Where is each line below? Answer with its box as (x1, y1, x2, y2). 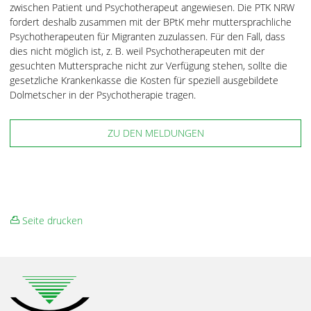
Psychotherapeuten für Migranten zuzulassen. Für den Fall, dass (10, 30, 285, 43)
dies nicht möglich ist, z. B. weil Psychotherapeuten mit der (10, 44, 264, 58)
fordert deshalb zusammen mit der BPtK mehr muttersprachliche (10, 15, 292, 28)
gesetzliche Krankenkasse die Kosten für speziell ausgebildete (10, 74, 278, 87)
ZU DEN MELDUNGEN (107, 126, 204, 140)
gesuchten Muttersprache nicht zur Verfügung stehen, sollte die (10, 59, 287, 72)
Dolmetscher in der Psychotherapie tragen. (10, 88, 199, 101)
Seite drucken (19, 214, 83, 227)
